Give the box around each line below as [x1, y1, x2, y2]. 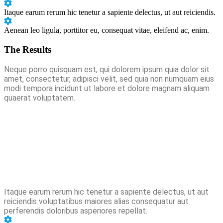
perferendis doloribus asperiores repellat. [4, 206, 147, 216]
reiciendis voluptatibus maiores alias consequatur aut [4, 196, 189, 206]
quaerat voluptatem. [4, 93, 75, 103]
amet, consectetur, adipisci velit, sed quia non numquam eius [4, 74, 214, 84]
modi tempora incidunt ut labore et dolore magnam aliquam [4, 83, 210, 93]
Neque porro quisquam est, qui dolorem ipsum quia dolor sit [4, 64, 210, 74]
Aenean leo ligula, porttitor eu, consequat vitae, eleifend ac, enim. [4, 26, 209, 35]
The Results [4, 44, 51, 55]
